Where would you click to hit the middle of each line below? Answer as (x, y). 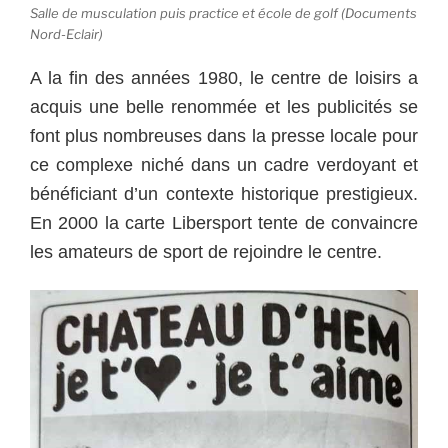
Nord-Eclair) (66, 33)
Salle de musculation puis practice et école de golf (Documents (223, 12)
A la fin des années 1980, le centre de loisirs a (224, 78)
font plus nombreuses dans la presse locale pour (224, 136)
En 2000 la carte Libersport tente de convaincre (224, 223)
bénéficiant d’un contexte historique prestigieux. (224, 194)
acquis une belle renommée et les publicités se (224, 107)
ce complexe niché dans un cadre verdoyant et (224, 165)
